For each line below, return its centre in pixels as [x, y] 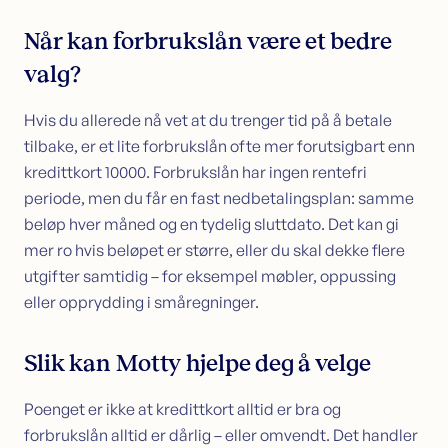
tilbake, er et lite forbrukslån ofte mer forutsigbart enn [219, 145]
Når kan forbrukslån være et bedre [208, 40]
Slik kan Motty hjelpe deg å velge [197, 362]
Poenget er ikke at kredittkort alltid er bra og [182, 408]
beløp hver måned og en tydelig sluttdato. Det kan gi [211, 223]
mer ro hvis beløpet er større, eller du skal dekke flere [214, 249]
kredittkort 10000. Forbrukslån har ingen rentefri [195, 171]
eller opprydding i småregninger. [143, 301]
